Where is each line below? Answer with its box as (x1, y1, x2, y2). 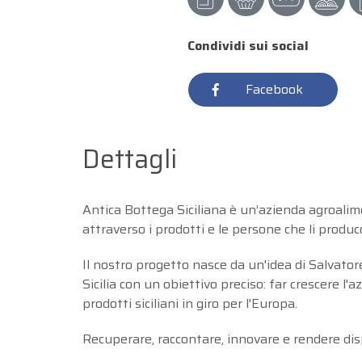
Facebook (245, 78, 303, 99)
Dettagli (82, 138, 177, 179)
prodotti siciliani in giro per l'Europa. (82, 293, 297, 314)
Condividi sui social (187, 35, 309, 56)
